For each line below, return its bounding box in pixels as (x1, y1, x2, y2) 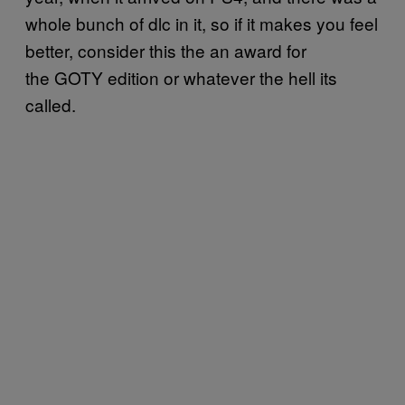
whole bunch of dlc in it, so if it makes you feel (25, 11, 378, 36)
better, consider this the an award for (25, 38, 306, 63)
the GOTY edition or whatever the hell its (25, 65, 337, 90)
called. (25, 92, 85, 118)
